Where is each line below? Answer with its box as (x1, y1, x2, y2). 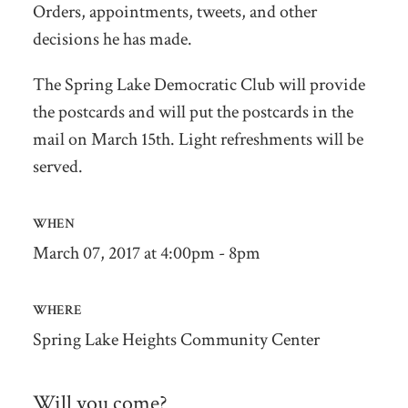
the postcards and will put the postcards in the (32, 99, 353, 124)
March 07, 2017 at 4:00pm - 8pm (32, 240, 260, 265)
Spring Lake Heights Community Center (32, 327, 320, 352)
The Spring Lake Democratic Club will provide (32, 72, 365, 97)
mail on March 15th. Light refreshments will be (32, 127, 363, 151)
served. (32, 154, 83, 178)
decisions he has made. (32, 26, 192, 51)
